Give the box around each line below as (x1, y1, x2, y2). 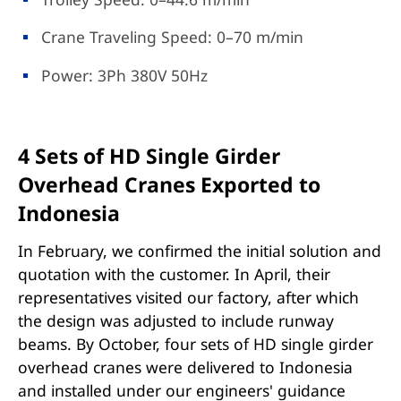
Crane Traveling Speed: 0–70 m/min (41, 26, 304, 48)
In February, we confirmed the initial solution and (17, 239, 381, 261)
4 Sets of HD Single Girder (17, 141, 280, 171)
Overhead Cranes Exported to (17, 170, 320, 200)
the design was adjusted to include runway (17, 309, 334, 331)
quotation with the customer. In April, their (17, 262, 330, 285)
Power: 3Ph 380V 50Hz (41, 64, 209, 87)
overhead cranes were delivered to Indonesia (17, 355, 353, 378)
